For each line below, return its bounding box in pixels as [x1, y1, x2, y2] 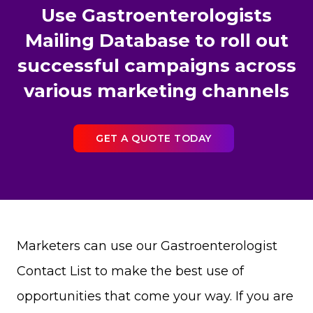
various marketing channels [24, 80, 289, 103]
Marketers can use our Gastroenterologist [17, 238, 277, 254]
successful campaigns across [17, 54, 296, 78]
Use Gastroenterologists [41, 4, 272, 27]
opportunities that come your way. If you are [17, 289, 293, 305]
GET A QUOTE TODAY [96, 131, 212, 145]
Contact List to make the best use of [17, 263, 244, 279]
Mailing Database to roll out [24, 29, 289, 52]
